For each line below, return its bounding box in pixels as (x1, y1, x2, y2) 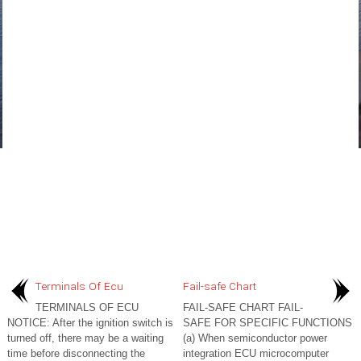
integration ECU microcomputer (183, 347, 329, 359)
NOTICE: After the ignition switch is (7, 317, 173, 329)
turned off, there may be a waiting (7, 332, 164, 344)
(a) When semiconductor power (183, 332, 327, 344)
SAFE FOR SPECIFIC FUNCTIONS (183, 317, 352, 329)
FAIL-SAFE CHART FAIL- (183, 301, 303, 313)
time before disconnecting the (7, 347, 145, 359)
